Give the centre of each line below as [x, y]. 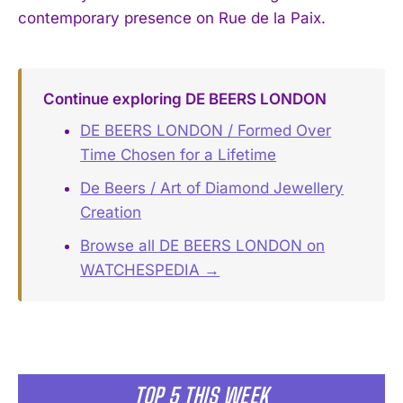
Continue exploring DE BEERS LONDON [184, 99]
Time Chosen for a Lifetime [179, 155]
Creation [111, 213]
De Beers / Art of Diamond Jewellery [212, 188]
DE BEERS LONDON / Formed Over [206, 131]
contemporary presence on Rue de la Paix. [172, 18]
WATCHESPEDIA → [150, 270]
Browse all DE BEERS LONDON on [203, 246]
